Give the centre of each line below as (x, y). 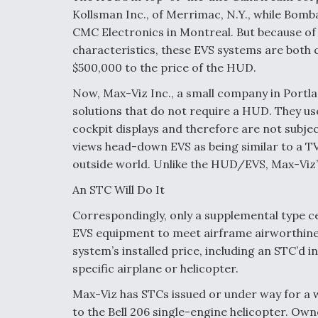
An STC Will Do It (119, 190)
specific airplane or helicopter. (155, 268)
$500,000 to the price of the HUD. (164, 67)
